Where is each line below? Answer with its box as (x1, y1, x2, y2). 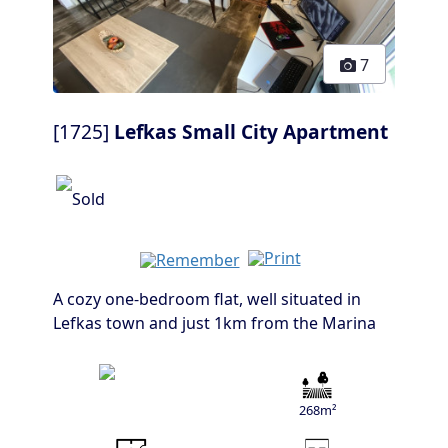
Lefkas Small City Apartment (114, 118, 388, 146)
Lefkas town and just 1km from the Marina (53, 312, 376, 335)
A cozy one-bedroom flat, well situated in (53, 288, 361, 311)
